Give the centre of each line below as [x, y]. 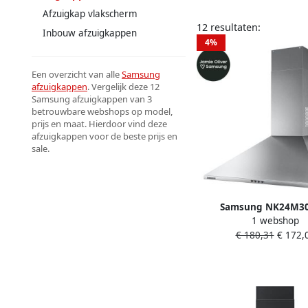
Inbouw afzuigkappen [90, 33]
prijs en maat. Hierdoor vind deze [99, 123]
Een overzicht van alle [77, 74]
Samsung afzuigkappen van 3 [92, 99]
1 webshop [275, 220]
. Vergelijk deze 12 [123, 86]
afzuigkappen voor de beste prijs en [104, 136]
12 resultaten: [229, 27]
